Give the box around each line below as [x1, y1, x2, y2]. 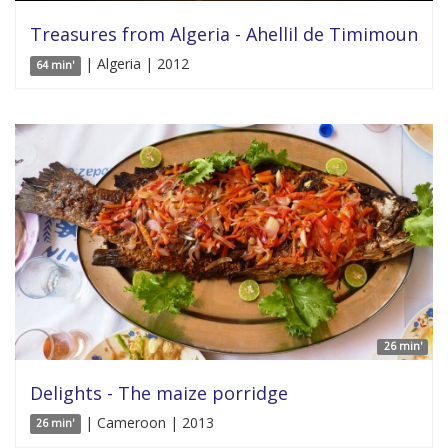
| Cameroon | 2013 [80, 412, 214, 432]
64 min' [36, 58, 75, 73]
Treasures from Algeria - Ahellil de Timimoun [30, 22, 418, 47]
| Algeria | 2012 [80, 54, 189, 74]
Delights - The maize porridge [30, 380, 288, 405]
